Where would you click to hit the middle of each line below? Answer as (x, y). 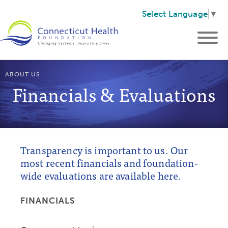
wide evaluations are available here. (101, 175)
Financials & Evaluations (114, 94)
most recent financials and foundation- (109, 163)
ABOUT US (23, 74)
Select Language (175, 14)
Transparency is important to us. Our (104, 150)
